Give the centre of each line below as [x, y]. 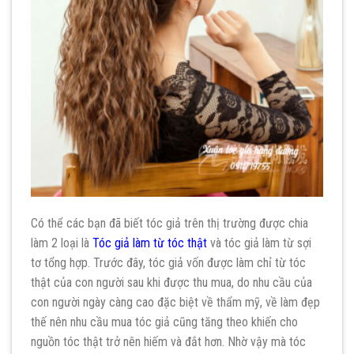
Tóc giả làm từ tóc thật [150, 243]
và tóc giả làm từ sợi [259, 243]
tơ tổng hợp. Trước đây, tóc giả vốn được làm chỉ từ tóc [168, 262]
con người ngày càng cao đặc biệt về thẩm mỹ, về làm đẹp [175, 302]
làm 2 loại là [62, 243]
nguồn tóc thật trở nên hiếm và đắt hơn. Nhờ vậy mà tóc [168, 341]
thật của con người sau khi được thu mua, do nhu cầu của [171, 282]
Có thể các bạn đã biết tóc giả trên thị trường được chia [169, 223]
